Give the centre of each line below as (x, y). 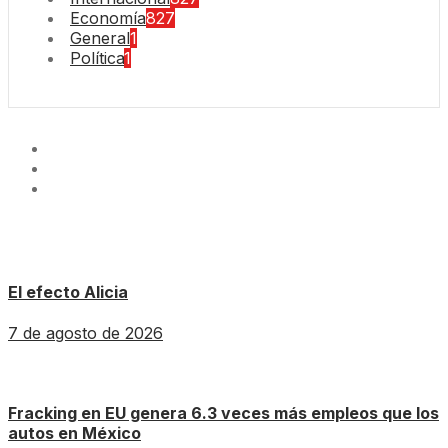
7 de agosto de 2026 (85, 333)
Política (97, 57)
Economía (108, 17)
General (100, 37)
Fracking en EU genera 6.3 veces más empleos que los (223, 413)
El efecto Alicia (68, 291)
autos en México (74, 433)
